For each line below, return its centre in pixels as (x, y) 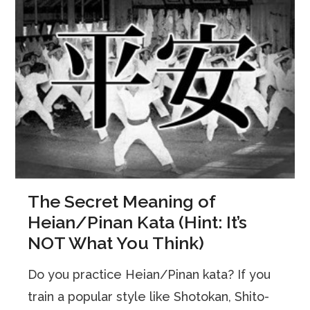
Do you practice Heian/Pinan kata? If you (149, 274)
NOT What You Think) (116, 243)
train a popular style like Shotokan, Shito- (149, 296)
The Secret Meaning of (122, 201)
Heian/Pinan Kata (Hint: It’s (138, 222)
